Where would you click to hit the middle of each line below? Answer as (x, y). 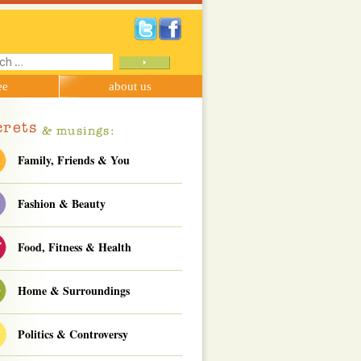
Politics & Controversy (73, 334)
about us (131, 86)
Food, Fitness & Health (75, 247)
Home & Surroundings (74, 290)
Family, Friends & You (74, 160)
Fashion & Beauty (62, 203)
